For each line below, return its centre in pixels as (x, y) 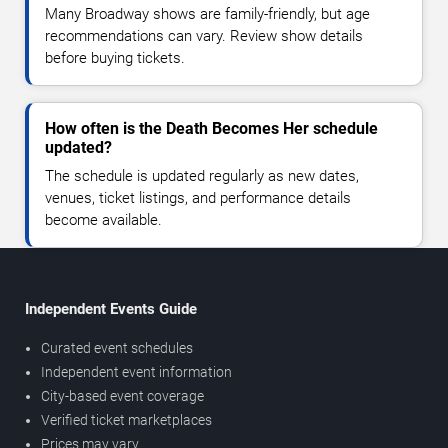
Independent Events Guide (111, 308)
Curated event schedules (117, 347)
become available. (103, 219)
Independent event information (136, 371)
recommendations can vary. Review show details (204, 35)
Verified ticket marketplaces (126, 419)
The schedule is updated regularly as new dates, (202, 175)
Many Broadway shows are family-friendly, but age (207, 13)
